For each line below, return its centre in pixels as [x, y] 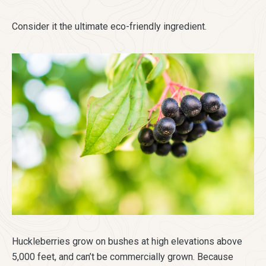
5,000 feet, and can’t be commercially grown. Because [123, 257]
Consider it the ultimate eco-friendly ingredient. [109, 26]
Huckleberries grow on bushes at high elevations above [127, 242]
